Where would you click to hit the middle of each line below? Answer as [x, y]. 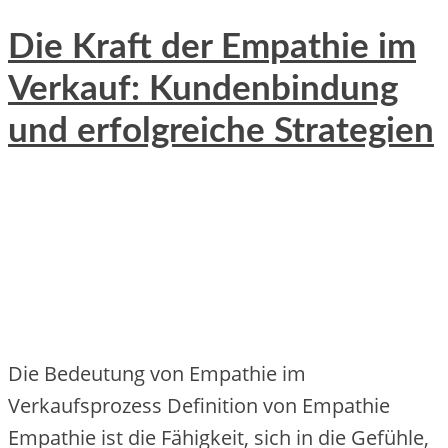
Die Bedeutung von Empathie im [157, 374]
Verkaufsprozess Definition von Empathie [199, 406]
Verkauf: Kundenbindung [203, 90]
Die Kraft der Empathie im [212, 48]
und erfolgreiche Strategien [221, 132]
